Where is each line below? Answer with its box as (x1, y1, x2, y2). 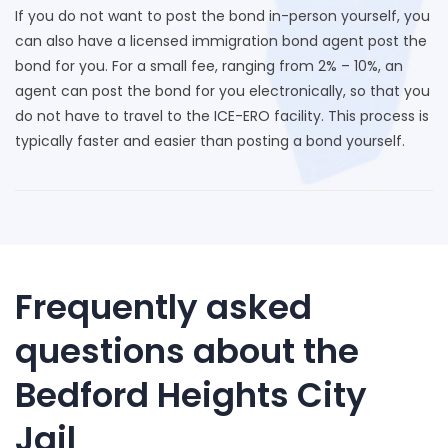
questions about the (15, 327, 359, 376)
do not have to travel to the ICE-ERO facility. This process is (15, 106, 429, 127)
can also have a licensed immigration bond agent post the (15, 31, 427, 52)
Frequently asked (15, 283, 312, 332)
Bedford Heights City (15, 371, 367, 420)
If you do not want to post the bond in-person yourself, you (15, 6, 430, 27)
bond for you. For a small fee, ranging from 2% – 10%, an (15, 56, 403, 77)
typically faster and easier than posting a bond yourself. (15, 131, 405, 152)
